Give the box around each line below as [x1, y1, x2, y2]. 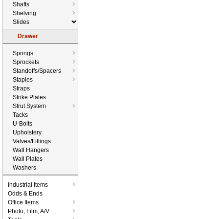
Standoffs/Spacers [13, 67, 61, 74]
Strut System [13, 103, 46, 109]
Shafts [13, 1, 29, 8]
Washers [13, 164, 36, 171]
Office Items [8, 199, 39, 206]
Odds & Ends [8, 190, 43, 197]
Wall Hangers [13, 147, 49, 153]
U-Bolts [13, 120, 32, 127]
